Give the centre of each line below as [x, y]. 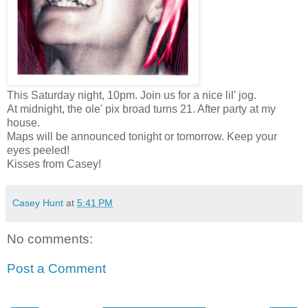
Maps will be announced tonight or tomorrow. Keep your [142, 136]
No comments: [50, 239]
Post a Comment [56, 269]
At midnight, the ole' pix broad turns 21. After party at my [141, 109]
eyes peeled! [38, 150]
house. [23, 122]
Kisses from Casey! [54, 164]
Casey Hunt [38, 202]
